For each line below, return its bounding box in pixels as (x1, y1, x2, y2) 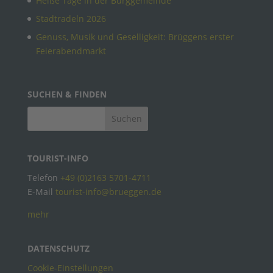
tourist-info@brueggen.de (55, 185, 161, 197)
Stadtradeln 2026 (35, 13, 106, 25)
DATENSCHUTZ (27, 242, 90, 254)
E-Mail (27, 185, 55, 197)
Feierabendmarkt (35, 45, 106, 57)
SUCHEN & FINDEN (27, 88, 107, 100)
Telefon (27, 171, 60, 183)
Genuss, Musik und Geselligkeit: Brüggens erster (35, 31, 234, 43)
